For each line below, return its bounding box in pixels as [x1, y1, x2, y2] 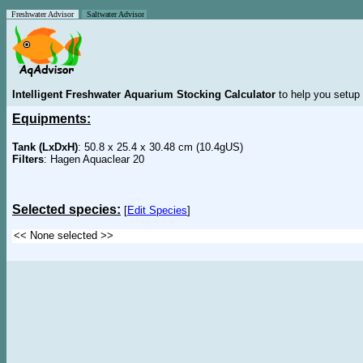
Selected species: [12, 203, 121, 216]
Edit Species [127, 204, 187, 216]
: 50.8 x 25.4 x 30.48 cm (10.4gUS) [78, 141, 243, 153]
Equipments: [12, 112, 91, 126]
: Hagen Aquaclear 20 [44, 153, 144, 165]
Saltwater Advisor [82, 10, 144, 19]
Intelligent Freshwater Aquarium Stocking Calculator [12, 88, 275, 100]
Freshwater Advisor [6, 10, 79, 19]
